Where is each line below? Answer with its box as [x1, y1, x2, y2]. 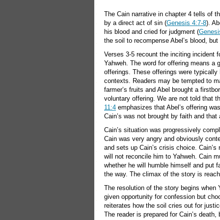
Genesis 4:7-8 [166, 19, 206, 27]
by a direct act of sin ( [104, 19, 166, 27]
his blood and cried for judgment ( [104, 28, 199, 35]
